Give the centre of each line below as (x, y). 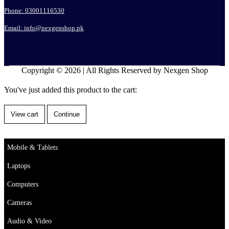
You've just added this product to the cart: (71, 89)
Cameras (19, 202)
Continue (67, 114)
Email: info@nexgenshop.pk (44, 28)
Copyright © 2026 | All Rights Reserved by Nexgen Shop (114, 70)
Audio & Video (29, 221)
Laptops (19, 165)
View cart (25, 114)
